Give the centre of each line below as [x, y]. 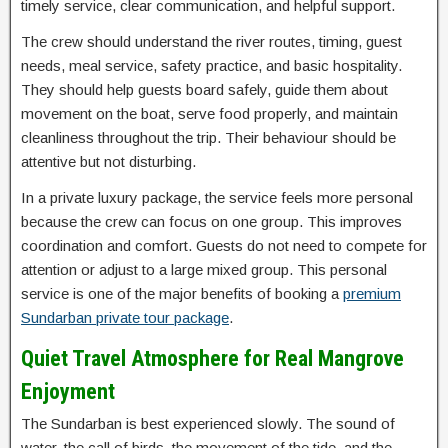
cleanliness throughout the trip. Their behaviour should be [208, 138]
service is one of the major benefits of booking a [182, 294]
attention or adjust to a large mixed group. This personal [204, 270]
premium [372, 294]
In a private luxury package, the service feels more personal [217, 198]
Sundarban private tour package [125, 318]
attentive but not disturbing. [108, 162]
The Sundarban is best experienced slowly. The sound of [208, 424]
